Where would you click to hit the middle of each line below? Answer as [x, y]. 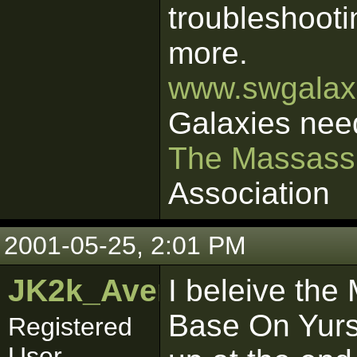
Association [249, 193]
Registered [70, 327]
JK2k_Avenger [116, 290]
